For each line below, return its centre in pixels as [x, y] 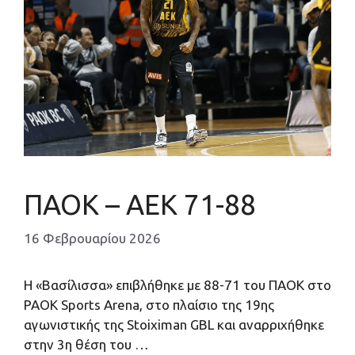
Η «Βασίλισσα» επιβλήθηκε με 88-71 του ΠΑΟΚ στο [177, 284]
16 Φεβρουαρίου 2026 [92, 238]
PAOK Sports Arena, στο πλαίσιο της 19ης [149, 304]
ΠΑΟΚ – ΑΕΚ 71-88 [140, 205]
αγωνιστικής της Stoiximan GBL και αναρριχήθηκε [174, 324]
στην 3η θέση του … [86, 344]
